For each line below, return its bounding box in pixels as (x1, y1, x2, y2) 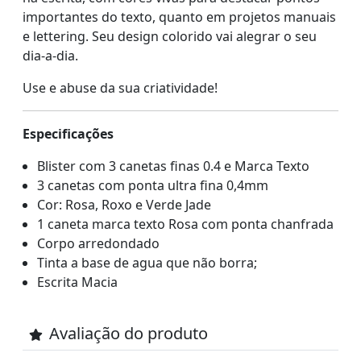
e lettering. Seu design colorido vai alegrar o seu (23, 27, 317, 46)
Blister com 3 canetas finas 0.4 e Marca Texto (36, 157, 309, 176)
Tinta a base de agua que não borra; (36, 254, 257, 272)
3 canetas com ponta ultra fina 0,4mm (36, 176, 268, 195)
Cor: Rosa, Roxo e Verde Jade (36, 196, 211, 214)
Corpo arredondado (36, 234, 160, 253)
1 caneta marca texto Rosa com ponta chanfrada (36, 215, 334, 234)
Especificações (23, 125, 114, 143)
